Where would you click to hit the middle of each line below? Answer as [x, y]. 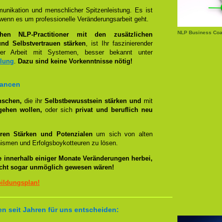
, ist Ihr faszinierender [119, 43]
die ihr [33, 101]
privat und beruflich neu [114, 110]
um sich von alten [123, 134]
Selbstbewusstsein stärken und [93, 101]
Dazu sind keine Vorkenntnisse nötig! [75, 61]
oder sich [59, 110]
